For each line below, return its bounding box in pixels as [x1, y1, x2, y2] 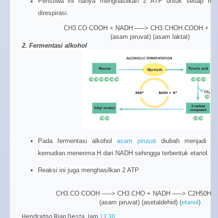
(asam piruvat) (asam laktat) [110, 33, 190, 41]
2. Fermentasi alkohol [22, 42, 87, 50]
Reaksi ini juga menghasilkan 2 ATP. [37, 166, 140, 174]
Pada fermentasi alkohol [37, 137, 117, 145]
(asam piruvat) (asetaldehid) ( [99, 199, 182, 206]
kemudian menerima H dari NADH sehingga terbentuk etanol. [37, 149, 209, 157]
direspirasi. [37, 9, 69, 17]
